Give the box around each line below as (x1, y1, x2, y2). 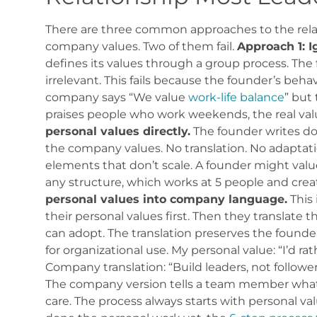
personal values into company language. (45, 192, 287, 206)
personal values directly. (45, 124, 190, 138)
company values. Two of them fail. (45, 39, 234, 53)
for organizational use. (45, 243, 168, 257)
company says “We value (45, 90, 188, 104)
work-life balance (188, 90, 284, 104)
